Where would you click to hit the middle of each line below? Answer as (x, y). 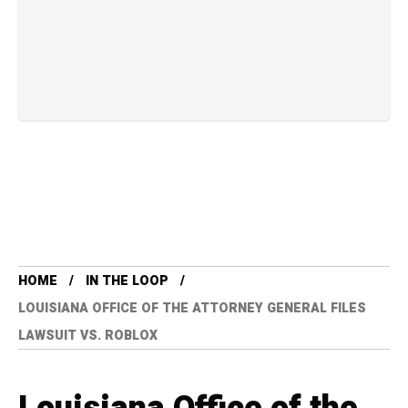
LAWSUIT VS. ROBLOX (88, 335)
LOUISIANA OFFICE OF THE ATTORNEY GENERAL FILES (192, 308)
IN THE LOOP (127, 280)
